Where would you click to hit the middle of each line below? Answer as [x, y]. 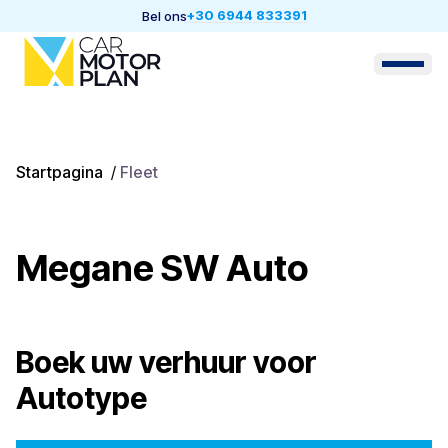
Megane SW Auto [162, 268]
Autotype [81, 398]
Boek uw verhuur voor [166, 362]
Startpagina [59, 172]
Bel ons [164, 15]
